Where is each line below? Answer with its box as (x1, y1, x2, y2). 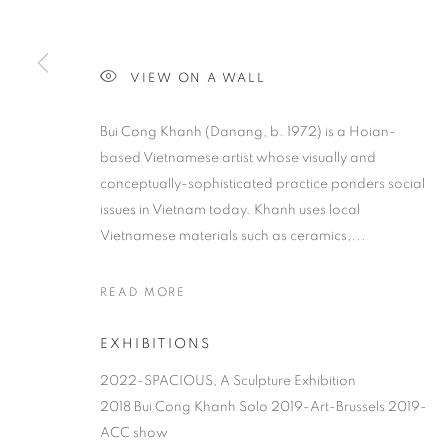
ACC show (100, 426, 168, 440)
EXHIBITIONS (100, 337, 211, 351)
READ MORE (100, 286, 187, 298)
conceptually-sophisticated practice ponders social (100, 177, 425, 191)
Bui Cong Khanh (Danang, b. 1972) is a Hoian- (100, 125, 396, 139)
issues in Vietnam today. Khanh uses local (100, 203, 360, 217)
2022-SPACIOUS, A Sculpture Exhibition (100, 374, 356, 388)
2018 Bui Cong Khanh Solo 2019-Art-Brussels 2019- (100, 400, 427, 414)
